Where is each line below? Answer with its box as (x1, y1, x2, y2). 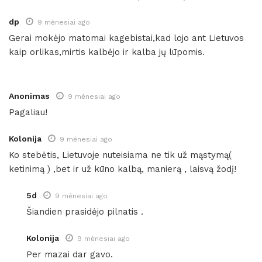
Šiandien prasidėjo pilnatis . (26, 206, 143, 217)
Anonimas (9, 91, 50, 101)
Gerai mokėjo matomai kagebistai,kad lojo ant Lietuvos (9, 32, 244, 43)
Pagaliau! (9, 106, 47, 118)
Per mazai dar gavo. (26, 249, 113, 260)
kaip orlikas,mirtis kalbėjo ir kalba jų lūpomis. (9, 46, 205, 57)
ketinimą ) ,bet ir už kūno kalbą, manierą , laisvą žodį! (9, 163, 236, 174)
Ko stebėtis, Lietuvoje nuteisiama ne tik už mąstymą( (9, 149, 232, 160)
